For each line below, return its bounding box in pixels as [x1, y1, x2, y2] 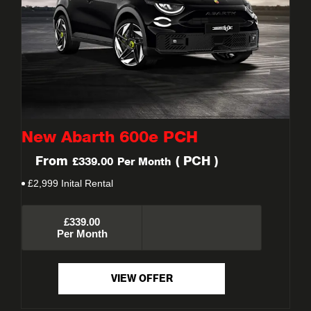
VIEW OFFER [110, 274, 173, 285]
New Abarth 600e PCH [22, 128, 198, 146]
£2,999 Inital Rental [28, 177, 113, 189]
